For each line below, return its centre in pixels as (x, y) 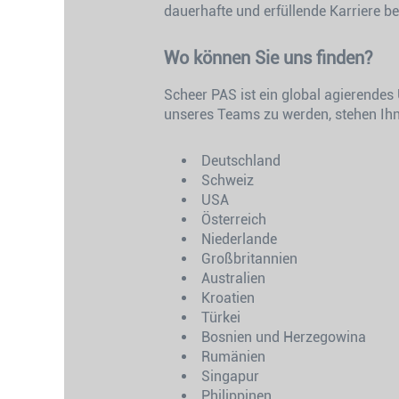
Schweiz (228, 180)
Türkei (221, 318)
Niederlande (239, 239)
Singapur (230, 376)
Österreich (234, 220)
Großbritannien (249, 259)
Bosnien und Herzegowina (284, 337)
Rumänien (233, 357)
